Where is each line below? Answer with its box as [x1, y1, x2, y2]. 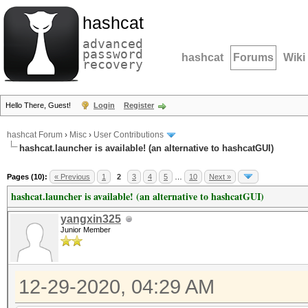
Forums [233, 52, 274, 63]
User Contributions [93, 130, 164, 140]
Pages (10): [7, 173, 47, 181]
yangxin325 [60, 213, 121, 225]
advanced [82, 36, 143, 51]
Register [124, 101, 154, 109]
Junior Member [60, 225, 111, 234]
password [82, 47, 143, 61]
